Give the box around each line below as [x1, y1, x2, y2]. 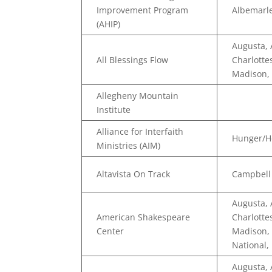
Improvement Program [97, 4, 189, 16]
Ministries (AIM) [97, 140, 161, 151]
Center [97, 225, 124, 237]
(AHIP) [97, 18, 121, 30]
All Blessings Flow [97, 54, 169, 66]
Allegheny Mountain [97, 90, 179, 101]
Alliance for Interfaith [97, 126, 184, 137]
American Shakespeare [97, 211, 191, 223]
